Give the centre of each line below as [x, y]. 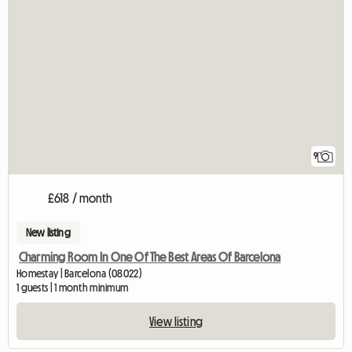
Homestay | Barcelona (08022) [79, 274]
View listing [176, 322]
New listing [48, 233]
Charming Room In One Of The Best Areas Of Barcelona [150, 257]
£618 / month [80, 198]
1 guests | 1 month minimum [73, 288]
